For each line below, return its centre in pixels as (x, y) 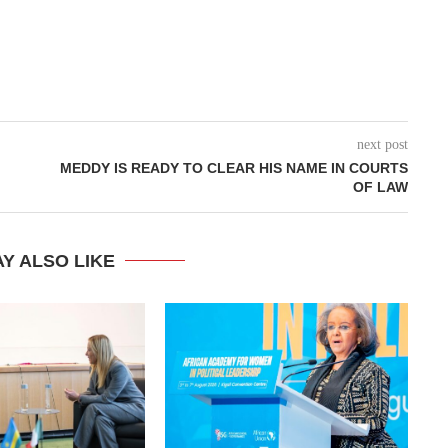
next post (382, 144)
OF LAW (380, 186)
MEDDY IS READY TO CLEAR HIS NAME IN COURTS (234, 167)
